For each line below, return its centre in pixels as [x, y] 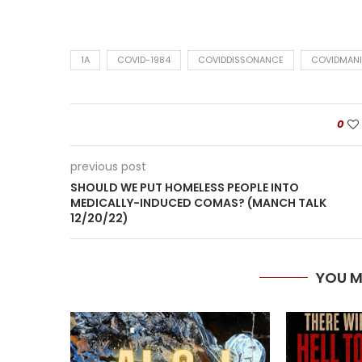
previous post [108, 166]
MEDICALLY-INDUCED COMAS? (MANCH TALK [198, 203]
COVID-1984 [144, 60]
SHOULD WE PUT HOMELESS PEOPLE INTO [185, 187]
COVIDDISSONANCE [241, 60]
